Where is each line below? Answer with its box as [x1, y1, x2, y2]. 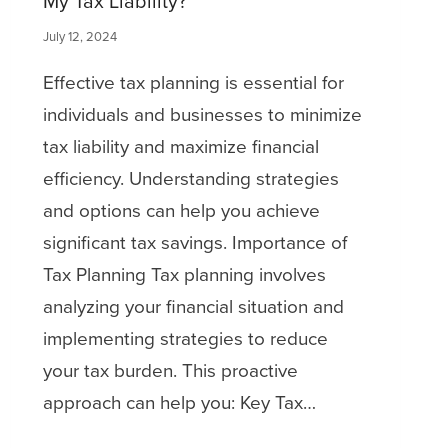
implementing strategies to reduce [42, 323, 328, 353]
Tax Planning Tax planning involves [42, 259, 326, 289]
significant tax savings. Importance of [42, 227, 347, 257]
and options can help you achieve [42, 195, 320, 225]
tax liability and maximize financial [42, 131, 319, 161]
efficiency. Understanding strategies [42, 163, 339, 193]
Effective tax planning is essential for [42, 67, 344, 97]
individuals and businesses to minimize [42, 99, 362, 129]
